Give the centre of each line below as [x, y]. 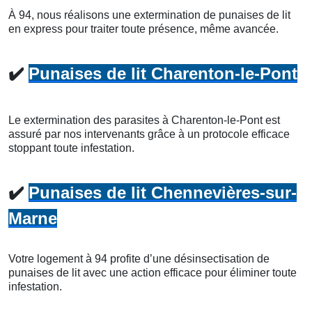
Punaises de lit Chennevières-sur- [163, 193]
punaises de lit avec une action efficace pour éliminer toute [153, 273]
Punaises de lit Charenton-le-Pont [163, 74]
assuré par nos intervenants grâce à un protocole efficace [149, 134]
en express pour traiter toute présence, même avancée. [143, 29]
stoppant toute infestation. [71, 148]
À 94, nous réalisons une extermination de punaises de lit [149, 15]
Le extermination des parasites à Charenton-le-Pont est [144, 120]
